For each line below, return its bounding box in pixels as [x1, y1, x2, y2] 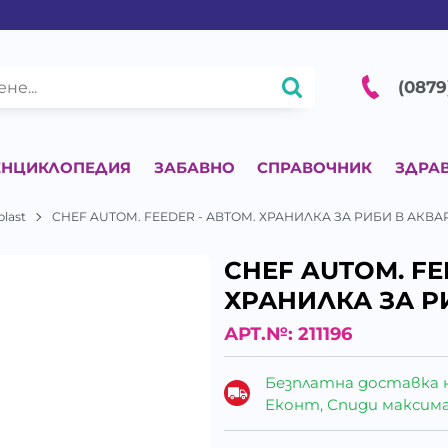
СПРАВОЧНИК [257, 157, 373, 177]
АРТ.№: [224, 323, 298, 346]
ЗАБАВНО [153, 157, 235, 177]
